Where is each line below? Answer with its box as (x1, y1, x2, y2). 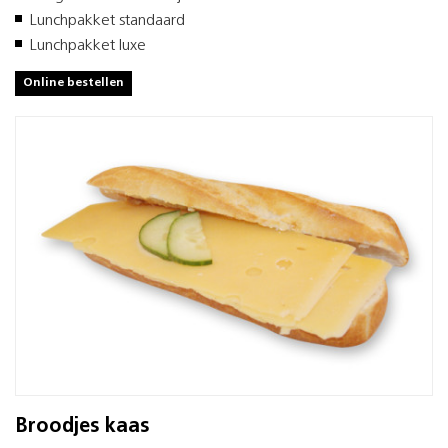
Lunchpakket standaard (30, 13, 185, 30)
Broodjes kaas (15, 416, 149, 437)
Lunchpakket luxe (30, 38, 146, 55)
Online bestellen (23, 77, 124, 90)
